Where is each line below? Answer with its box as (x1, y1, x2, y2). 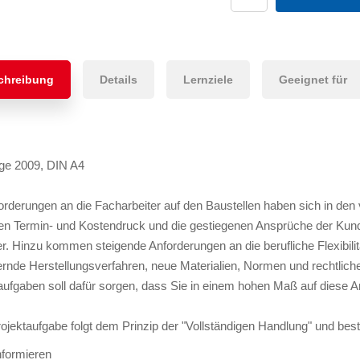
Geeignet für (279, 73, 348, 87)
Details (100, 73, 138, 87)
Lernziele (183, 73, 234, 87)
